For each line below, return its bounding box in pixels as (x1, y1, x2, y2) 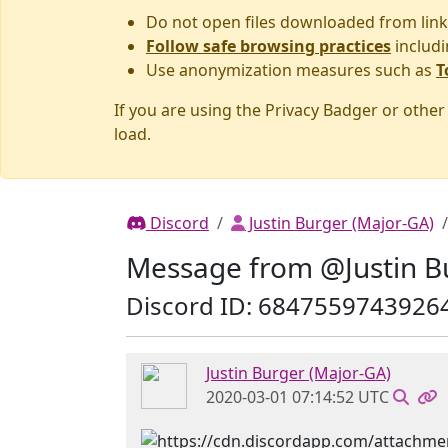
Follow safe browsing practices (146, 35, 391, 57)
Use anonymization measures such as (146, 59, 436, 81)
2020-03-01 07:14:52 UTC (206, 386, 389, 408)
